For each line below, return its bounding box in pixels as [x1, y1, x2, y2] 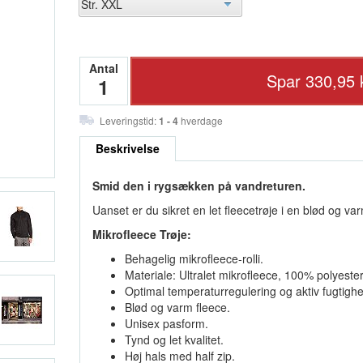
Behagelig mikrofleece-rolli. [124, 250, 263, 267]
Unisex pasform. [124, 315, 208, 331]
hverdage [177, 113, 223, 127]
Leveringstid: [99, 113, 159, 127]
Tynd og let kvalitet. [124, 331, 224, 348]
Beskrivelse [95, 140, 160, 156]
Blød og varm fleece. [124, 299, 230, 315]
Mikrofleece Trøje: [92, 226, 191, 242]
